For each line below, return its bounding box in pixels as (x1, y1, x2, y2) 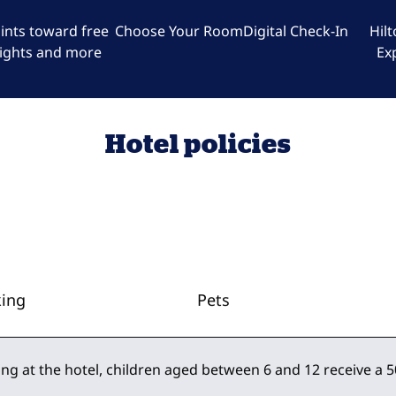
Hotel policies (104, 128, 292, 158)
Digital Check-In (242, 21, 348, 41)
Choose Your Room (114, 21, 243, 41)
